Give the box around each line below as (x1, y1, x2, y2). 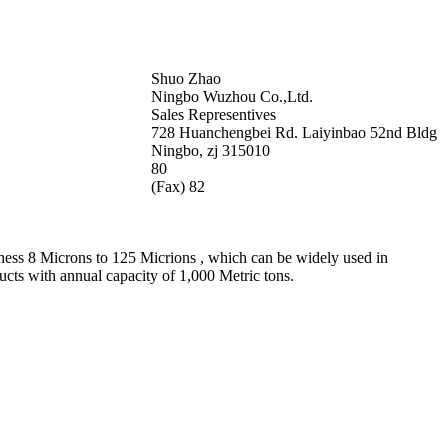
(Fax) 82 (151, 177, 205, 195)
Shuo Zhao (151, 69, 221, 87)
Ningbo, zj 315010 (151, 141, 270, 159)
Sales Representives (151, 105, 276, 123)
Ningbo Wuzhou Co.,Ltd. (151, 87, 313, 105)
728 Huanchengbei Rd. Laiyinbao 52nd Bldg (151, 123, 437, 141)
